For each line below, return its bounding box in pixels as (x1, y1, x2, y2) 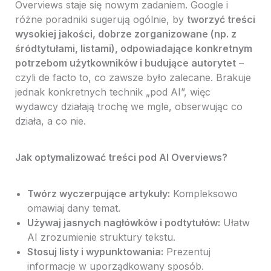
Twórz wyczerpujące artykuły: (27, 188, 170, 200)
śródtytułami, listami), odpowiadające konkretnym (15, 42, 252, 55)
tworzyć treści (186, 13, 255, 26)
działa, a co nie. (15, 115, 86, 128)
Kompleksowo (169, 188, 238, 200)
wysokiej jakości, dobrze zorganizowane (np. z (15, 28, 237, 41)
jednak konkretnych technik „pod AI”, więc (15, 86, 211, 99)
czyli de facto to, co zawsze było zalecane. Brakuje (15, 71, 251, 84)
